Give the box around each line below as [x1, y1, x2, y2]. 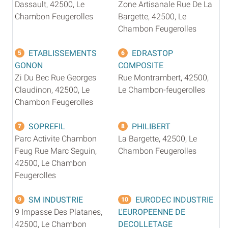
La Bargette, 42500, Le [118, 133, 197, 144]
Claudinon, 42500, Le [15, 84, 90, 95]
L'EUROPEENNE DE [118, 207, 185, 217]
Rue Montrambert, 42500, [118, 72, 209, 82]
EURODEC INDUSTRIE [135, 194, 213, 205]
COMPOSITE [118, 60, 163, 70]
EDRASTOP [132, 48, 173, 58]
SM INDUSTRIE [28, 194, 83, 205]
